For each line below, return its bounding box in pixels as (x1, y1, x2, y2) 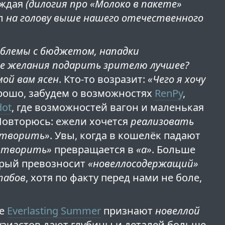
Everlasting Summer (7, 204, 101, 218)
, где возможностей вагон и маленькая (12, 100, 204, 115)
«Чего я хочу (148, 72, 206, 86)
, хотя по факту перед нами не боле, (26, 171, 202, 185)
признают (101, 204, 156, 218)
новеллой (155, 204, 200, 218)
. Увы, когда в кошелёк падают (50, 129, 201, 143)
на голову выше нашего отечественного (6, 11, 204, 25)
